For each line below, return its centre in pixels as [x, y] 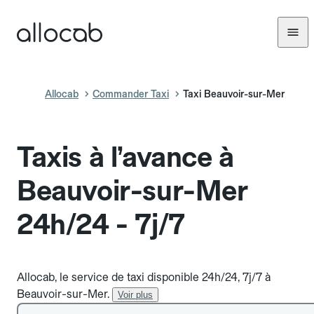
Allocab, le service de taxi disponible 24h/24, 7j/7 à [144, 277]
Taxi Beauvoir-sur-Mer [234, 94]
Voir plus [135, 295]
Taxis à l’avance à [125, 157]
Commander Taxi [131, 94]
